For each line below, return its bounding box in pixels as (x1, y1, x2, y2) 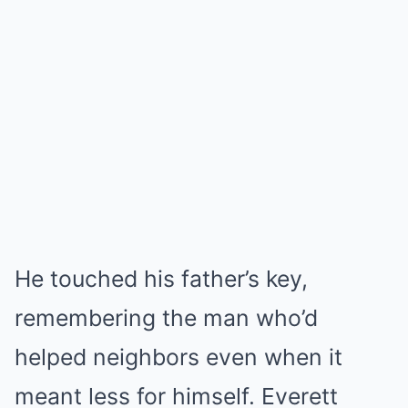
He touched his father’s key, (15, 264, 308, 292)
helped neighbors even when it (15, 342, 342, 371)
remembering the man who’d (15, 303, 318, 331)
